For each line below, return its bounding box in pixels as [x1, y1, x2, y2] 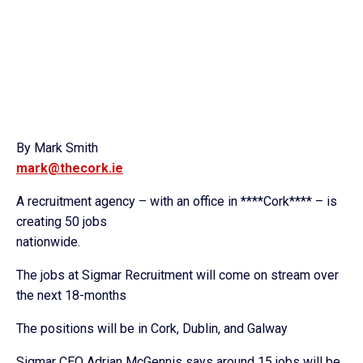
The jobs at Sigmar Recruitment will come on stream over [16, 267, 339, 283]
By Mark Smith [16, 140, 98, 156]
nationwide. [16, 234, 80, 250]
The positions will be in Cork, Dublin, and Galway [16, 321, 288, 336]
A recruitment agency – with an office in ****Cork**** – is [16, 194, 337, 209]
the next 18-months [16, 288, 126, 303]
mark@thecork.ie [16, 160, 123, 176]
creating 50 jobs [16, 214, 107, 229]
